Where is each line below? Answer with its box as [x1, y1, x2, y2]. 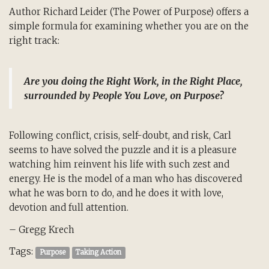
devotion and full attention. [9, 201, 128, 213]
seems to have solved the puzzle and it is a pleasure [9, 144, 237, 156]
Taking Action [76, 248, 122, 257]
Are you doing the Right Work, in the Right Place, [24, 75, 243, 88]
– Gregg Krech [9, 223, 74, 235]
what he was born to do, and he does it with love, [9, 187, 223, 199]
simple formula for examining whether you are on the [9, 20, 249, 32]
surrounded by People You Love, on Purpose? [24, 89, 223, 102]
